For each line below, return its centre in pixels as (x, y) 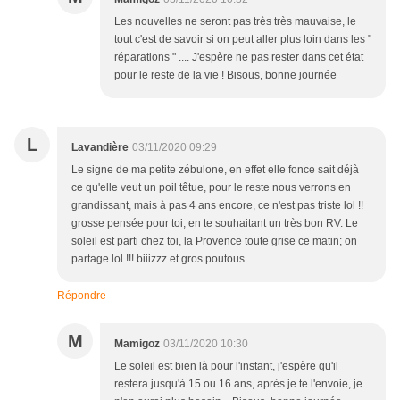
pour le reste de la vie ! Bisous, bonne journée (225, 75)
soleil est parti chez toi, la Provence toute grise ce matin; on (214, 242)
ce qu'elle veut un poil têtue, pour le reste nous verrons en (211, 188)
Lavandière (100, 148)
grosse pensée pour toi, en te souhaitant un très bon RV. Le (215, 224)
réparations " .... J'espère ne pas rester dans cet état (239, 58)
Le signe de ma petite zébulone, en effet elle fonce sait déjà (215, 170)
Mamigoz (137, 344)
